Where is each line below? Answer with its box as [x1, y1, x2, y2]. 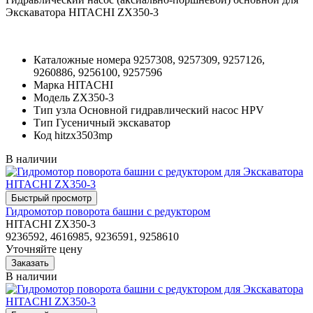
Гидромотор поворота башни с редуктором [6, 205, 210, 217]
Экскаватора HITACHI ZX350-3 [6, 6, 159, 18]
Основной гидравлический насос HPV [79, 103, 264, 116]
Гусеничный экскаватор [56, 116, 170, 129]
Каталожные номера [34, 53, 131, 66]
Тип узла [34, 103, 76, 116]
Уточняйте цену [6, 242, 82, 255]
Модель [34, 91, 70, 103]
